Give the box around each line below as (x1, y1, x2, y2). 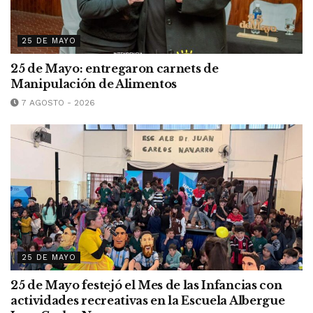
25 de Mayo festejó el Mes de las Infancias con (10, 278, 282, 293)
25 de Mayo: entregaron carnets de (10, 61, 219, 76)
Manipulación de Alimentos (10, 77, 177, 92)
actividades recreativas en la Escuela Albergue (10, 293, 285, 308)
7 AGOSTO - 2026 (19, 98, 95, 108)
